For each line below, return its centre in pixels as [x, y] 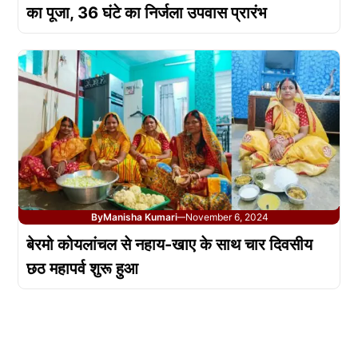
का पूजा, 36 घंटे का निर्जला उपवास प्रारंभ [147, 12]
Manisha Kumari [140, 217]
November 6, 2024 [227, 217]
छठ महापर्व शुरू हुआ [82, 268]
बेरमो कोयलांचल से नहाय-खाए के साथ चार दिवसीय [169, 244]
